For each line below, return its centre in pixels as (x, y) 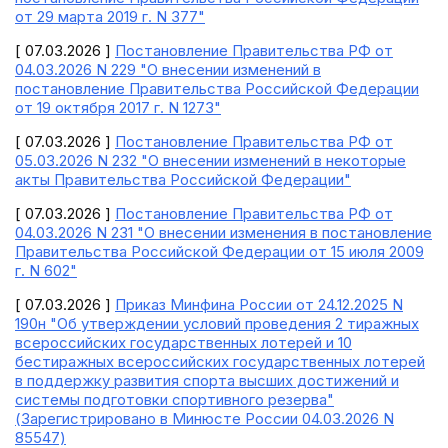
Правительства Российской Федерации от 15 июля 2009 (219, 251)
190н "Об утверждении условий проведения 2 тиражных (217, 323)
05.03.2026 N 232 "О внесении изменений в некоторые (210, 160)
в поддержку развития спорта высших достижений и (207, 380)
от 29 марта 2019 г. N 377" (110, 16)
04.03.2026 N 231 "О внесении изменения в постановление (223, 232)
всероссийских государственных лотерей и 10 (183, 342)
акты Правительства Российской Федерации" (183, 179)
